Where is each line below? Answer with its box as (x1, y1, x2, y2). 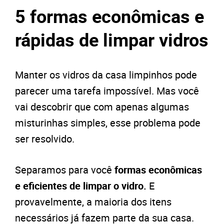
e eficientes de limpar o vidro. (15, 179, 149, 193)
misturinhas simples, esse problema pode (15, 116, 200, 130)
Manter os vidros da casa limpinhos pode (15, 68, 197, 82)
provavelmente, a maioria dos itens (15, 195, 171, 209)
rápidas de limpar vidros (15, 27, 208, 52)
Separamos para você (15, 163, 114, 177)
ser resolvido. (15, 132, 74, 146)
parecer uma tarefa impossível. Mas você (15, 84, 199, 98)
